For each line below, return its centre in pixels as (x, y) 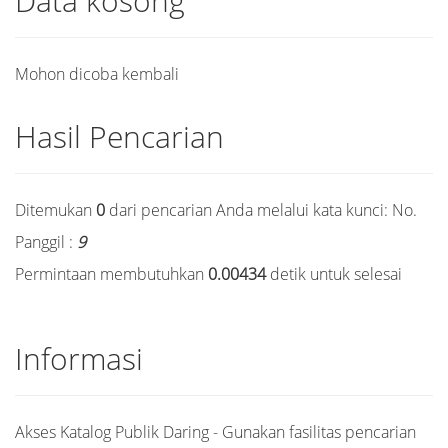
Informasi (79, 358)
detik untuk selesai (334, 274)
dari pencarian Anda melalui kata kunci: (248, 210)
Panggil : (46, 242)
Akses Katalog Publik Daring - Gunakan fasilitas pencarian (215, 432)
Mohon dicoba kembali (97, 74)
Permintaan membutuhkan (111, 274)
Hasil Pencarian (119, 136)
